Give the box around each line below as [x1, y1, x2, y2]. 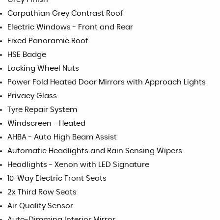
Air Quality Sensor [7, 202, 73, 210]
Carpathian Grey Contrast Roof [7, 10, 123, 17]
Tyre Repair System [7, 106, 77, 113]
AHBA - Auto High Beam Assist [7, 134, 117, 141]
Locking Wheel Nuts [7, 65, 79, 72]
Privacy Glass [7, 92, 57, 100]
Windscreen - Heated [7, 120, 85, 127]
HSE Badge [7, 51, 46, 58]
